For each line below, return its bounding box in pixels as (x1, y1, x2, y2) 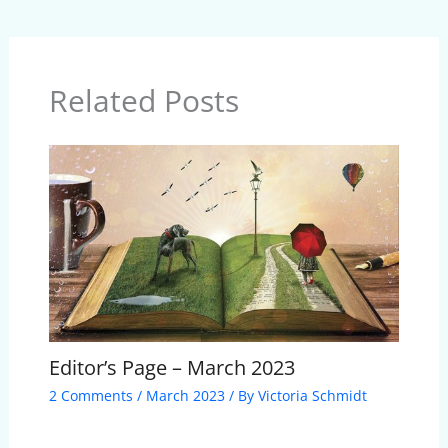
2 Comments (48, 386, 133, 406)
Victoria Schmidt (257, 386, 367, 406)
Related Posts (48, 79, 239, 121)
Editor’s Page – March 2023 (48, 354, 295, 382)
